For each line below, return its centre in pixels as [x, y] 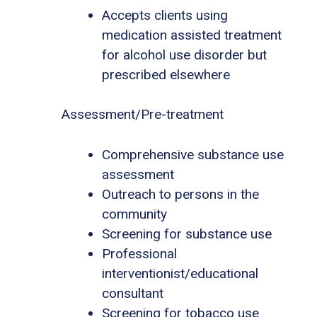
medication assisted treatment [192, 35]
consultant [133, 293]
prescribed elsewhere [166, 74]
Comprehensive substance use [193, 154]
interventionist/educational [180, 273]
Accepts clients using [165, 15]
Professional [139, 253]
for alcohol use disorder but [184, 54]
